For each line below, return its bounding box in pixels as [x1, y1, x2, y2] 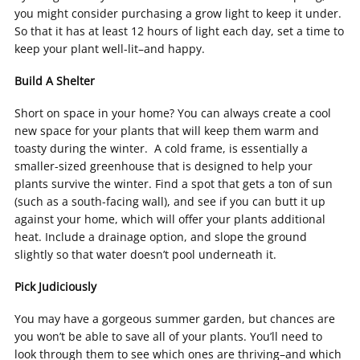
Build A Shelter [14, 73, 95, 88]
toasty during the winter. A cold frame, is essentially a [14, 141, 308, 156]
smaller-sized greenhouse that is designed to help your [14, 158, 313, 174]
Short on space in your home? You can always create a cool [14, 105, 331, 121]
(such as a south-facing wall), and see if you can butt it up [14, 194, 325, 209]
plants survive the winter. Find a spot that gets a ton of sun [14, 176, 333, 191]
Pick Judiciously [14, 279, 96, 294]
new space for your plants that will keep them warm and [14, 123, 319, 138]
